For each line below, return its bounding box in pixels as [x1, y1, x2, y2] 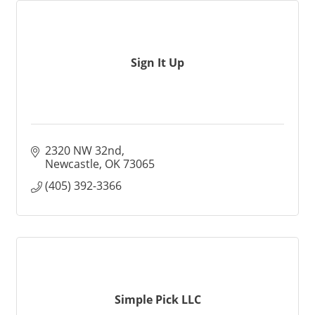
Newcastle [45, 156, 99, 172]
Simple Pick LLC [114, 291, 201, 307]
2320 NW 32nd [45, 143, 122, 158]
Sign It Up [131, 54, 184, 70]
